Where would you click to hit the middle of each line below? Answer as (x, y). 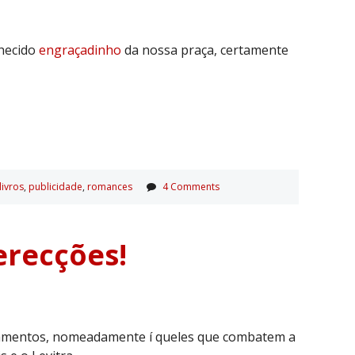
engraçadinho (82, 50)
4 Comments (191, 186)
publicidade (55, 186)
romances (110, 186)
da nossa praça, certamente (206, 50)
